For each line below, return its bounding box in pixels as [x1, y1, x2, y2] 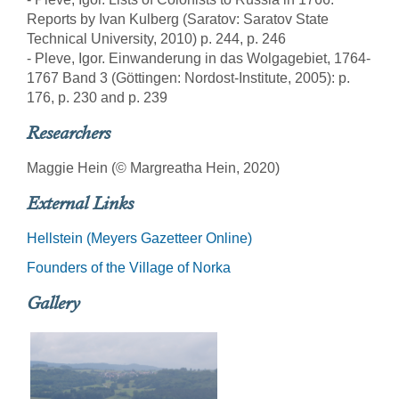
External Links [27, 192, 134, 214]
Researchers [27, 122, 110, 143]
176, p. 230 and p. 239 [27, 90, 167, 105]
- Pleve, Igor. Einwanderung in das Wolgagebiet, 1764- [27, 51, 370, 66]
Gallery [27, 292, 80, 313]
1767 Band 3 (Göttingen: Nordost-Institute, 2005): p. [27, 70, 350, 85]
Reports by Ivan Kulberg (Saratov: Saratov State [27, 12, 329, 27]
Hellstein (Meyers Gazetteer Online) [27, 231, 252, 246]
